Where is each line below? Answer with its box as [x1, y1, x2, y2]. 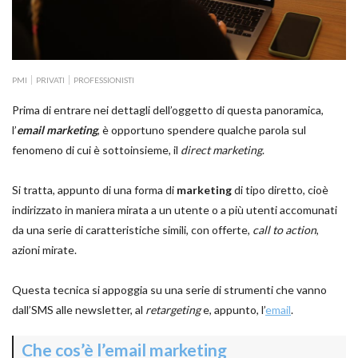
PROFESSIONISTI [74, 75, 134, 86]
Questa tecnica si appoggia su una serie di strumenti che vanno [12, 283, 327, 297]
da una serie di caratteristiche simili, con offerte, [12, 223, 253, 237]
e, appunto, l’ [201, 303, 265, 317]
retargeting [145, 303, 201, 317]
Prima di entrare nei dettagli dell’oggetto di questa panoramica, [12, 103, 324, 117]
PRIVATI [36, 75, 65, 86]
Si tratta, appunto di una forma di [12, 183, 177, 197]
